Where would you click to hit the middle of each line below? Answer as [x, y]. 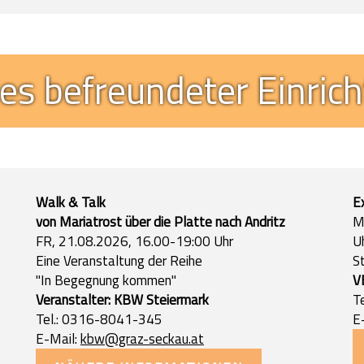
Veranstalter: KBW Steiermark [122, 299]
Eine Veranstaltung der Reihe [119, 260]
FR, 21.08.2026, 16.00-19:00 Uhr [134, 241]
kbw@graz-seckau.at [142, 338]
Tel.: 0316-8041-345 [99, 319]
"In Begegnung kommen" [106, 280]
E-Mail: [58, 338]
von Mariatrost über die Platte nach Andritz [160, 221]
